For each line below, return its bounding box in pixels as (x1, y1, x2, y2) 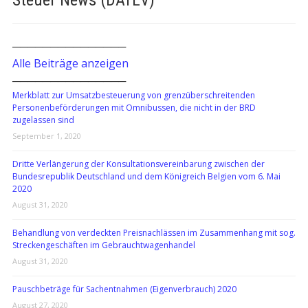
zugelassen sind (12, 114, 74, 126)
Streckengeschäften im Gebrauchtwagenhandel (12, 239, 195, 251)
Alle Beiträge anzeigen (12, 56, 129, 71)
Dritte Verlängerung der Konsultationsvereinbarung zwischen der (12, 158, 265, 170)
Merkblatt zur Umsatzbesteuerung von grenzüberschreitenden (12, 89, 255, 101)
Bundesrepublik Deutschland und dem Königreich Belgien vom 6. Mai (12, 170, 280, 182)
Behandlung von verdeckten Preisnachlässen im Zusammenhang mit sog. (12, 227, 296, 239)
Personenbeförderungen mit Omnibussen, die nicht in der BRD (12, 102, 256, 113)
